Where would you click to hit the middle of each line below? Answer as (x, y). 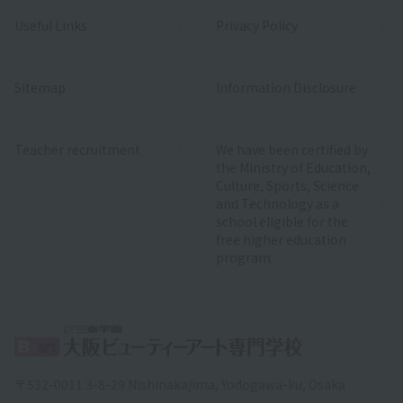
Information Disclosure (286, 87)
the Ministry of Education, (293, 167)
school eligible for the (282, 221)
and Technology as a (278, 203)
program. (245, 257)
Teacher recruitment (77, 149)
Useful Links (51, 25)
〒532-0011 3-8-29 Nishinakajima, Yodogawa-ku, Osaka (180, 385)
